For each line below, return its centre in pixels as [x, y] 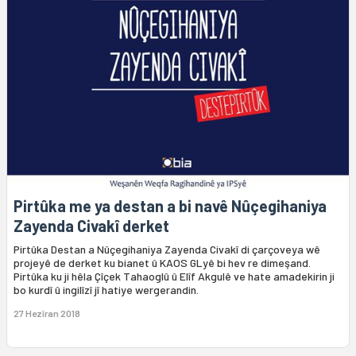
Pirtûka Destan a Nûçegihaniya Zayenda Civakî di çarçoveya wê [167, 250]
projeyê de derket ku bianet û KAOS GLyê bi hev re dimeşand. [162, 263]
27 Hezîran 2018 [47, 313]
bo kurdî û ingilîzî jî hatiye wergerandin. [106, 290]
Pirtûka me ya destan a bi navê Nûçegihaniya [170, 206]
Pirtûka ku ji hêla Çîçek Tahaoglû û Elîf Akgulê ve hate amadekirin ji [174, 277]
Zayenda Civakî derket [91, 226]
